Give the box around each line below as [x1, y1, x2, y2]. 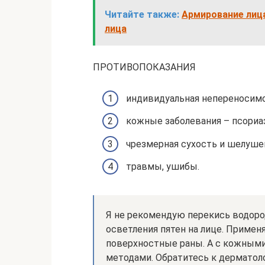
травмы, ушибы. [126, 160, 199, 172]
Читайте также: [105, 9, 179, 20]
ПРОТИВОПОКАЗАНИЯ [93, 62, 196, 73]
